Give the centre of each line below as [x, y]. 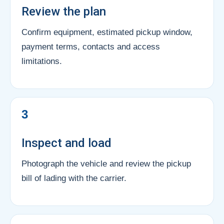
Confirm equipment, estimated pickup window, [107, 32]
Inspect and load [66, 143]
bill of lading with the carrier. [74, 178]
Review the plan [64, 11]
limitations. [42, 61]
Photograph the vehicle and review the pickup [106, 163]
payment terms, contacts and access [91, 46]
